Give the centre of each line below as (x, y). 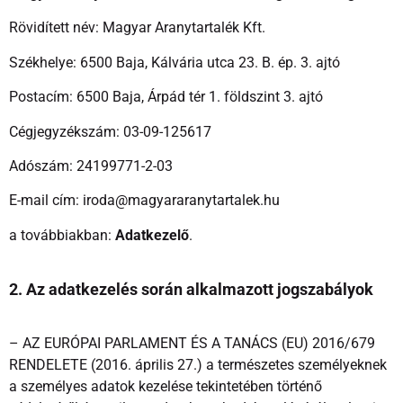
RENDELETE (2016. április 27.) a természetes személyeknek (198, 364)
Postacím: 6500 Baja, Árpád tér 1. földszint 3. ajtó (166, 97)
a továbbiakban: (62, 235)
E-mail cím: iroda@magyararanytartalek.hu (144, 201)
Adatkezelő (152, 235)
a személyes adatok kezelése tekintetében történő (166, 386)
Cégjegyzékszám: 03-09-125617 (110, 131)
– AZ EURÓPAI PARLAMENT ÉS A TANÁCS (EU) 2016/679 (192, 343)
